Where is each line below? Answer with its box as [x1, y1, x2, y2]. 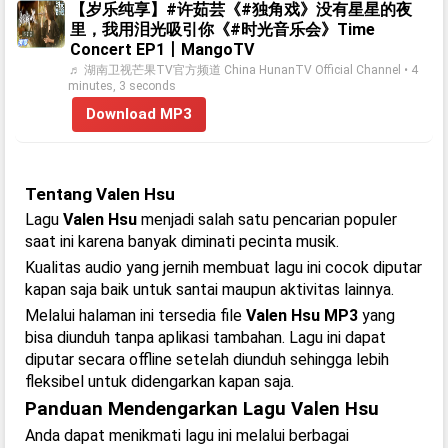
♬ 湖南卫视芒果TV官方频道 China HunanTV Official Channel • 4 [69, 63, 418, 77]
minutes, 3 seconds [68, 79, 176, 93]
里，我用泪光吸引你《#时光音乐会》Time [70, 20, 375, 39]
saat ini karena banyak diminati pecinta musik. [25, 232, 339, 251]
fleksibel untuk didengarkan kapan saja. [25, 372, 294, 391]
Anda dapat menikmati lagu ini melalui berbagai [25, 426, 349, 445]
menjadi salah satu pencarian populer [137, 210, 397, 229]
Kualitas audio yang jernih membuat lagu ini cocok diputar [25, 258, 422, 277]
